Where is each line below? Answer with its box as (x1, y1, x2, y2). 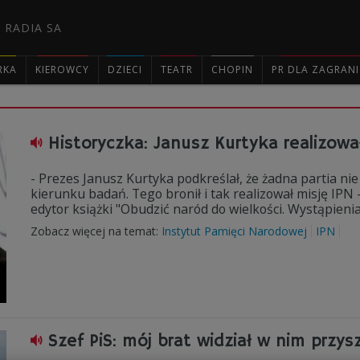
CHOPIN (211, 63, 253, 76)
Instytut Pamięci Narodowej (162, 223, 307, 239)
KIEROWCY (35, 63, 89, 76)
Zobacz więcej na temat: (31, 223, 162, 239)
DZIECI (108, 63, 142, 76)
